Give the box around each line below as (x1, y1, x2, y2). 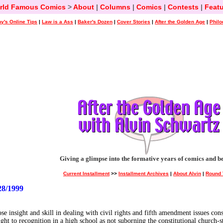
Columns (100, 3, 130, 11)
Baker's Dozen (78, 19, 112, 24)
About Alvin (173, 171, 201, 176)
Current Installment (63, 171, 110, 176)
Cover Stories (117, 19, 150, 24)
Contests (167, 3, 199, 11)
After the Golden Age (155, 19, 205, 24)
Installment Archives (118, 171, 169, 176)
